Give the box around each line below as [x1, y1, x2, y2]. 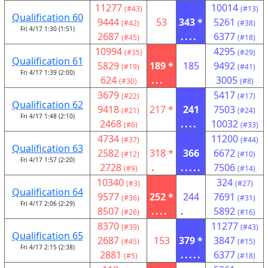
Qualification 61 [11, 54, 83, 68]
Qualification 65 [11, 229, 83, 242]
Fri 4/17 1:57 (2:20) [20, 156, 75, 164]
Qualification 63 [11, 142, 83, 155]
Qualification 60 [11, 11, 83, 24]
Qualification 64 [11, 185, 83, 199]
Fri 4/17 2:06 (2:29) [20, 199, 75, 208]
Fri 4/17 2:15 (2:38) [20, 243, 75, 251]
